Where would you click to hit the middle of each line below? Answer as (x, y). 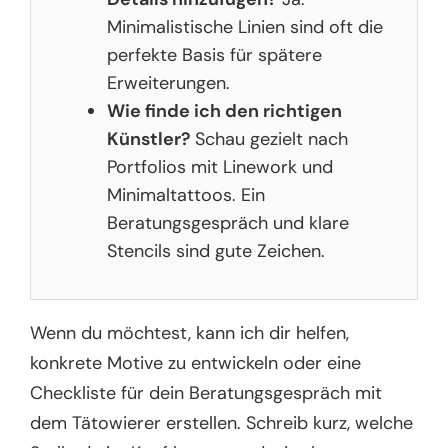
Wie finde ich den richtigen (225, 110)
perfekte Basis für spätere (215, 54)
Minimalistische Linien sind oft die (245, 26)
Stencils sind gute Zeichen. (216, 250)
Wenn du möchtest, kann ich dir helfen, (190, 332)
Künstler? (149, 138)
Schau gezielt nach (269, 138)
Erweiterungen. (169, 82)
